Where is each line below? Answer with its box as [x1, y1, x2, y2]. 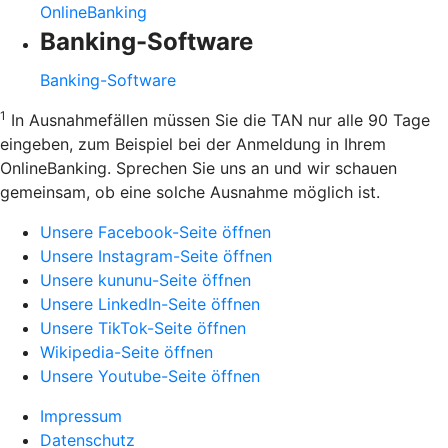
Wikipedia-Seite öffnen [40, 341, 213, 362]
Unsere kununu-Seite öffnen [40, 269, 251, 290]
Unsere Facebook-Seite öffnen [40, 221, 271, 242]
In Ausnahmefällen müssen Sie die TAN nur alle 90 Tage [6, 109, 430, 130]
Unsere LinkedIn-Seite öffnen [40, 293, 260, 314]
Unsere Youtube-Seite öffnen [40, 365, 260, 386]
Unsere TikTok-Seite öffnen [40, 317, 246, 338]
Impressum [40, 405, 122, 426]
